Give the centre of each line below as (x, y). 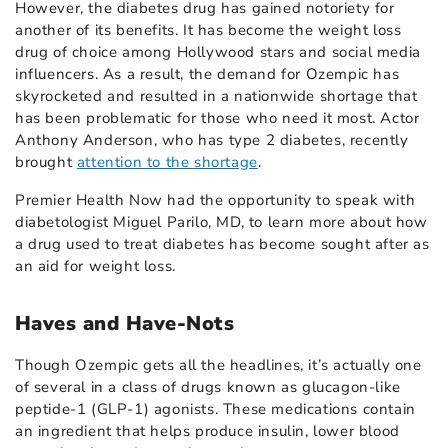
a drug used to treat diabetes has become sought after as (222, 243)
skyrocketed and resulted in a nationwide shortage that (216, 95)
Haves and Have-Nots (125, 323)
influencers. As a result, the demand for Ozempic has (207, 73)
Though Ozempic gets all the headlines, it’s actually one (218, 364)
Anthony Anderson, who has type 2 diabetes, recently (212, 139)
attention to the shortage (167, 161)
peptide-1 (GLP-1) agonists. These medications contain (215, 408)
